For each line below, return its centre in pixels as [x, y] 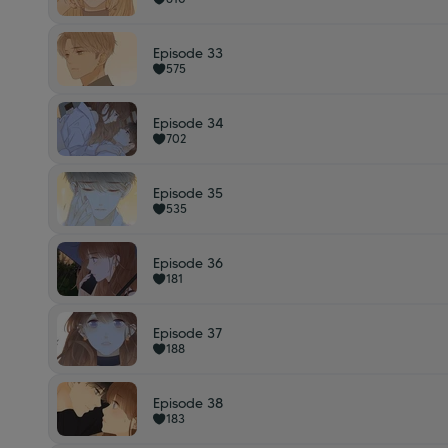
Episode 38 [188, 403]
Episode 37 [187, 333]
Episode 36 [188, 263]
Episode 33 [188, 53]
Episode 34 [188, 123]
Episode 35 [188, 193]
